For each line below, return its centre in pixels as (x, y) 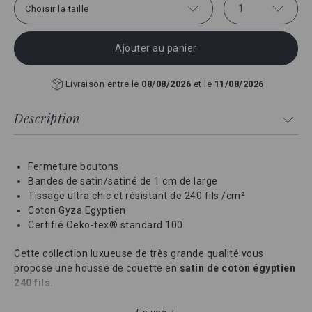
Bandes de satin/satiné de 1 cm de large (123, 181)
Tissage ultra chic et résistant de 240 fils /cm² (136, 196)
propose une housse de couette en (97, 268)
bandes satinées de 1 (239, 304)
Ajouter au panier (156, 48)
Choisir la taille (57, 8)
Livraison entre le (103, 84)
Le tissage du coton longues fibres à (100, 304)
